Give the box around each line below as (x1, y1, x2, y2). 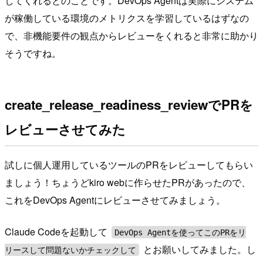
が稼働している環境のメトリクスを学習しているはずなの (5, 11, 249, 25)
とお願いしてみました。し (141, 242, 257, 257)
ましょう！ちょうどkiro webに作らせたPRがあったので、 (5, 176, 251, 190)
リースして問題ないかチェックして (5, 245, 136, 255)
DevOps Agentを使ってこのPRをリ (114, 227, 247, 237)
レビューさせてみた (5, 120, 126, 139)
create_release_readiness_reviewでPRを (5, 95, 253, 114)
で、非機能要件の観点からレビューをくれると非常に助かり (5, 28, 258, 42)
